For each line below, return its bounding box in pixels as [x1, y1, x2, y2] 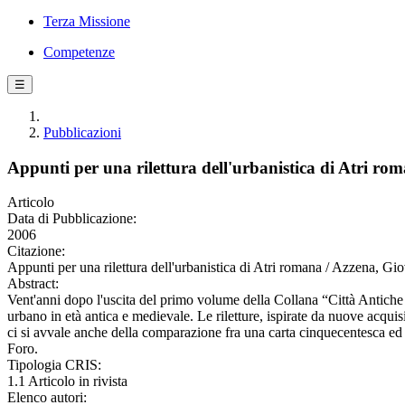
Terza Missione [43, 14, 130, 29]
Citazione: [7, 243, 65, 259]
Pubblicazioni [43, 125, 121, 140]
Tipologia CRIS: [7, 357, 101, 373]
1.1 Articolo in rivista [7, 373, 127, 390]
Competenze [43, 44, 115, 60]
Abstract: [7, 276, 59, 292]
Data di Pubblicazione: [7, 211, 137, 227]
